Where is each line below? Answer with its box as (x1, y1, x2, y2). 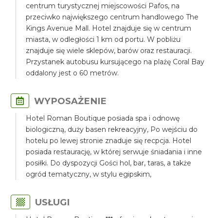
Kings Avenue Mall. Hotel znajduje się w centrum (26, 24, 192, 33)
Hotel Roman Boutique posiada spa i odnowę (26, 114, 180, 123)
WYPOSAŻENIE (34, 95, 107, 107)
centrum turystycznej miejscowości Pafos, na (26, 1, 180, 10)
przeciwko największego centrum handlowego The (26, 13, 199, 21)
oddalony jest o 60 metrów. (26, 69, 119, 77)
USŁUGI (35, 197, 70, 208)
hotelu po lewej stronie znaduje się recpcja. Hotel (26, 136, 192, 145)
